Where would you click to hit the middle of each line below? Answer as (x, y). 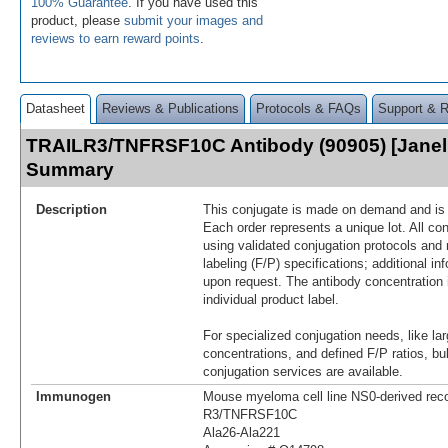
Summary (70, 169)
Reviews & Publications (170, 108)
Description (71, 209)
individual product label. (271, 299)
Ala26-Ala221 (241, 432)
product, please (77, 20)
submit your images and (193, 20)
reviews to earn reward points (115, 38)
